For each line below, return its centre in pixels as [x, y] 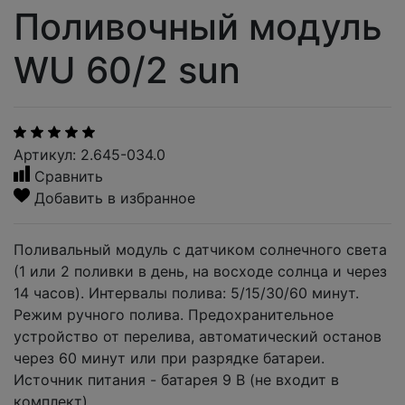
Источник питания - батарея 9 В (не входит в [176, 379]
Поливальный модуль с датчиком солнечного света [200, 249]
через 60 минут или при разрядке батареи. [169, 358]
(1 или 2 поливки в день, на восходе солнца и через [200, 271]
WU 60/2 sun [127, 70]
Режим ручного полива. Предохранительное [174, 314]
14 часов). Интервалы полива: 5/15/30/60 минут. [186, 292]
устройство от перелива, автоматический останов [198, 336]
